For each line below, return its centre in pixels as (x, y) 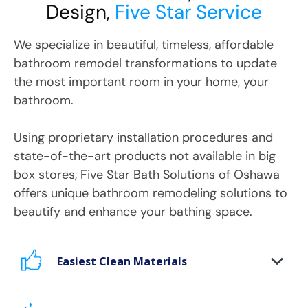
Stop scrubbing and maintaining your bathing (147, 296)
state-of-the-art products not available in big (145, 156)
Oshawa (257, 175)
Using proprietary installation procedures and (143, 138)
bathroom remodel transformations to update (145, 64)
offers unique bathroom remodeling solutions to (151, 194)
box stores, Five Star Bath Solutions (114, 175)
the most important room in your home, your (141, 82)
